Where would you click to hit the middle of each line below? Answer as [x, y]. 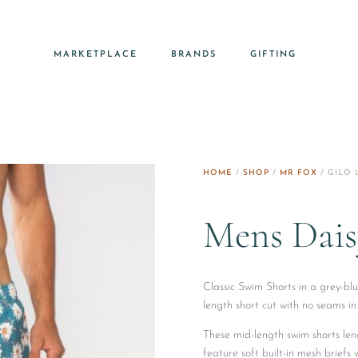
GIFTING [273, 55]
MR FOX [298, 173]
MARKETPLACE [95, 55]
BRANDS [193, 55]
